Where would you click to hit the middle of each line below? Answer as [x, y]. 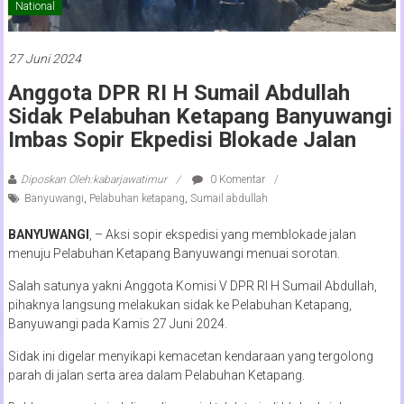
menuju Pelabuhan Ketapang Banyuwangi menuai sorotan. [174, 253]
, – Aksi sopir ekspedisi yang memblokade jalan [222, 234]
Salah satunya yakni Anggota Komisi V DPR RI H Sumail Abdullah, [192, 285]
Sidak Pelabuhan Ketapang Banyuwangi [200, 116]
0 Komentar [236, 179]
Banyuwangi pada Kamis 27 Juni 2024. [117, 323]
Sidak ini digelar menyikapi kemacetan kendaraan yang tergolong [190, 356]
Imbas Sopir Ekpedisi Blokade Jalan [182, 139]
